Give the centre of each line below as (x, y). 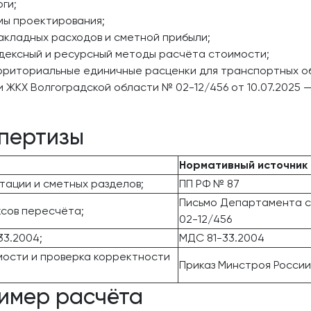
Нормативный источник (243, 165)
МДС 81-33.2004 (222, 238)
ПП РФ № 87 (209, 184)
